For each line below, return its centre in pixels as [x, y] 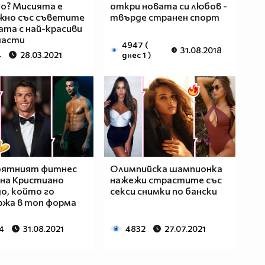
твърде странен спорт [164, 17]
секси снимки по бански [163, 191]
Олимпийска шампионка [166, 169]
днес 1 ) [137, 55]
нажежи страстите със [166, 180]
